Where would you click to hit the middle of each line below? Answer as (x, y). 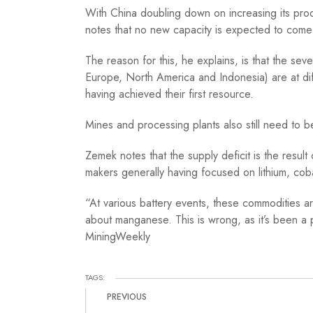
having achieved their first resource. (169, 94)
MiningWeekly (117, 237)
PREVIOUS (126, 297)
